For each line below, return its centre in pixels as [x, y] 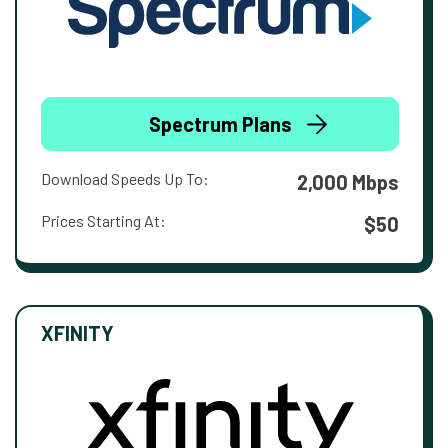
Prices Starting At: [103, 221]
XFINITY [77, 333]
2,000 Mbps [348, 182]
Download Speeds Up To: [125, 179]
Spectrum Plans [220, 124]
